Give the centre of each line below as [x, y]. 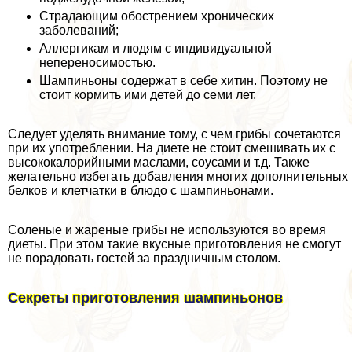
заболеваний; [79, 30]
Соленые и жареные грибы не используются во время [167, 229]
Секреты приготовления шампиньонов [145, 297]
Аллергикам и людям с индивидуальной [156, 48]
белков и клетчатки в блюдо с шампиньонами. [141, 190]
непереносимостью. [97, 62]
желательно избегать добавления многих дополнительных [178, 176]
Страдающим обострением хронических [157, 16]
